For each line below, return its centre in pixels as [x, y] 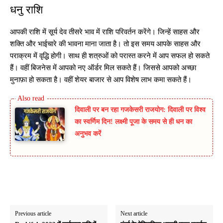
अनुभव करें [88, 134]
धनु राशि [26, 10]
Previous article [33, 213]
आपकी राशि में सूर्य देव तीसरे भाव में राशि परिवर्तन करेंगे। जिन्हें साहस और [105, 32]
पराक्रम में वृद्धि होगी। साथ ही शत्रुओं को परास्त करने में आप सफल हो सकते [110, 56]
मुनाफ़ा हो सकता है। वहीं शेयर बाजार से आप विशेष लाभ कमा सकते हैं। [101, 80]
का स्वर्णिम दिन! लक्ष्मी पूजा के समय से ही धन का [133, 122]
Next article [134, 213]
